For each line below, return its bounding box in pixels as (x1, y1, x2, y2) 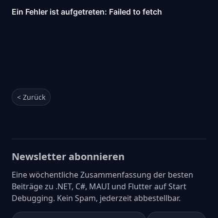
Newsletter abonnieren (12, 149, 125, 163)
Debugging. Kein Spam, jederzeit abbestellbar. (12, 192, 181, 203)
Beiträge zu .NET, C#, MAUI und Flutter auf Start (12, 181, 186, 192)
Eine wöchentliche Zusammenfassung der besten (12, 169, 193, 180)
